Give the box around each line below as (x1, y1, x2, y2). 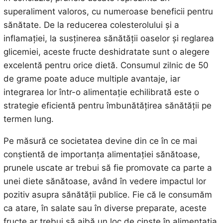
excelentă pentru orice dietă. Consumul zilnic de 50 (3, 60, 209, 71)
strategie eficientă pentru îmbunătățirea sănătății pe (3, 101, 212, 111)
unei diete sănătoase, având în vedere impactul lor (3, 176, 206, 187)
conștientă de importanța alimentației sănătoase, (3, 149, 200, 160)
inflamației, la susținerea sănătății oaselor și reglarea (3, 33, 214, 44)
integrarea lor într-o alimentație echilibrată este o (3, 87, 199, 98)
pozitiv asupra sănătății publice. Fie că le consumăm (3, 190, 212, 200)
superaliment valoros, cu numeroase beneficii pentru (3, 6, 213, 17)
